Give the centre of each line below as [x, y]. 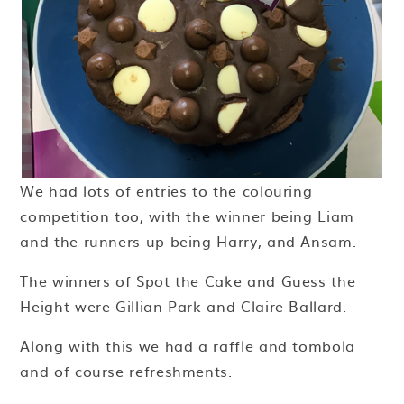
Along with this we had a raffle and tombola [188, 346]
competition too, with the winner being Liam [187, 216]
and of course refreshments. [126, 371]
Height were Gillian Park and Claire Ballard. [184, 306]
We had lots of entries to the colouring [166, 191]
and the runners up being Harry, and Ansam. [188, 241]
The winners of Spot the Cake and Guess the [188, 281]
